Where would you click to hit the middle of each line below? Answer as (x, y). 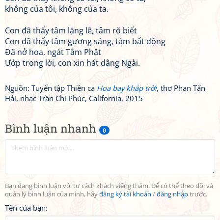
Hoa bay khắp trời (127, 88)
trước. (198, 194)
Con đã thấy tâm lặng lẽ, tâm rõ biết (71, 30)
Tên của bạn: (26, 208)
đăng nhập (172, 194)
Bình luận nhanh (52, 128)
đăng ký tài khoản (125, 194)
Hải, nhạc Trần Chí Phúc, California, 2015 (74, 98)
